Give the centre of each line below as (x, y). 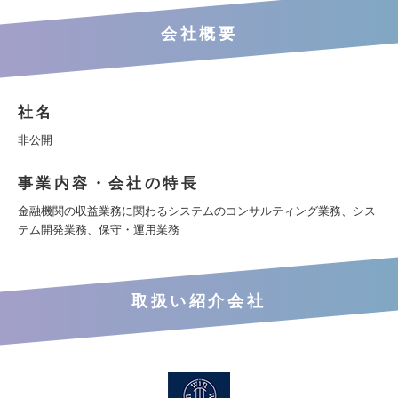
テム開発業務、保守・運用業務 (99, 230)
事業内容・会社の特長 (108, 183)
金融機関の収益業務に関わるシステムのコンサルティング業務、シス (197, 211)
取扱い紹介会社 (199, 302)
